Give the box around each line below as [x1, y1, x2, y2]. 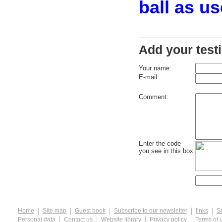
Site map [43, 207, 66, 214]
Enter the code [139, 140, 181, 148]
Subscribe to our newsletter [114, 207, 187, 214]
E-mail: [139, 73, 159, 81]
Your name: [139, 64, 171, 72]
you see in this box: [139, 147, 195, 155]
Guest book [75, 207, 106, 214]
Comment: [139, 93, 168, 101]
